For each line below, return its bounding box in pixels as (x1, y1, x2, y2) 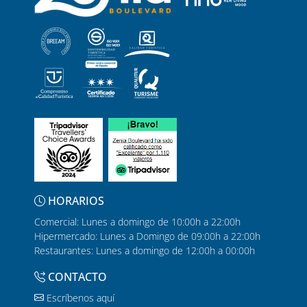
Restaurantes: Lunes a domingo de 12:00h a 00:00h (34, 243, 255, 257)
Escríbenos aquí (44, 291, 114, 304)
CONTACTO (45, 269, 107, 284)
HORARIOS (45, 193, 104, 208)
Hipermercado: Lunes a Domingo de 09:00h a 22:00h (34, 229, 260, 243)
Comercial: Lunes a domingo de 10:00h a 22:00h (34, 214, 241, 228)
